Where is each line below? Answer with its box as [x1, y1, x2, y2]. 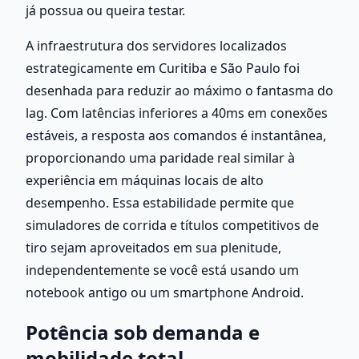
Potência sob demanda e [26, 318, 260, 345]
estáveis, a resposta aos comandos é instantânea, [26, 126, 326, 144]
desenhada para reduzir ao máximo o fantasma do [26, 81, 333, 99]
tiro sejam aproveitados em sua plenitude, [26, 238, 281, 256]
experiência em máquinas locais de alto [26, 171, 264, 189]
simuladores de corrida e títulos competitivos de [26, 216, 319, 234]
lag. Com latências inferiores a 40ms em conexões [26, 103, 328, 122]
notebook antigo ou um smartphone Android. [26, 283, 304, 301]
